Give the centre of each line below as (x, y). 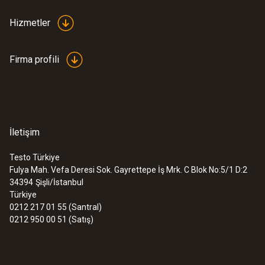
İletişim (25, 132)
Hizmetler (30, 22)
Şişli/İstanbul (59, 182)
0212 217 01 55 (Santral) (56, 207)
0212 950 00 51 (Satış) (51, 219)
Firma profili (34, 59)
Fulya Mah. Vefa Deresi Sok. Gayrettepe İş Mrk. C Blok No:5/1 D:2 (128, 169)
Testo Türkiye (35, 157)
